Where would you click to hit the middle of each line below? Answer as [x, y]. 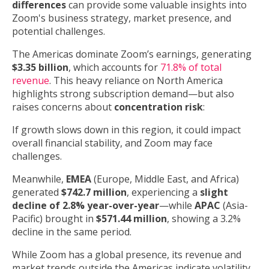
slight [214, 192]
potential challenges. [59, 32]
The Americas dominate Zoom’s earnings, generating [132, 54]
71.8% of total [191, 68]
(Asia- [234, 206]
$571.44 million [131, 219]
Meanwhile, [39, 179]
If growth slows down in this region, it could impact [126, 130]
